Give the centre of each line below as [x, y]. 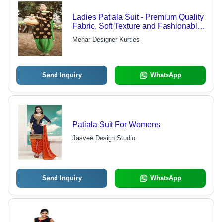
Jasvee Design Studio [104, 138]
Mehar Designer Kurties [106, 40]
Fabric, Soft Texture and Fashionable [137, 26]
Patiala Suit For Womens [116, 125]
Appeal [85, 35]
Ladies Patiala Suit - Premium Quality [138, 17]
